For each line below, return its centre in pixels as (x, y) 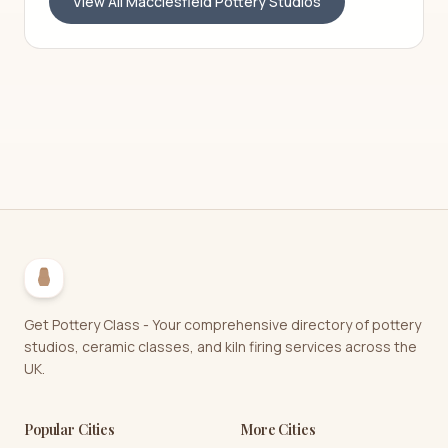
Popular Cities (70, 429)
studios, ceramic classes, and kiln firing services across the (220, 346)
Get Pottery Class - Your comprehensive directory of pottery (222, 324)
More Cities (278, 429)
